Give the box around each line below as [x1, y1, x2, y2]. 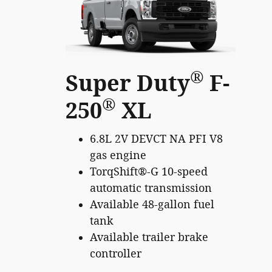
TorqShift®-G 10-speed [90, 165, 208, 178]
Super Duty [66, 70, 190, 97]
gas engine [90, 148, 146, 162]
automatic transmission [90, 181, 212, 195]
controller [90, 246, 141, 260]
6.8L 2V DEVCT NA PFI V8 [90, 132, 223, 146]
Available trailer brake [90, 230, 208, 244]
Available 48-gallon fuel [90, 197, 214, 211]
